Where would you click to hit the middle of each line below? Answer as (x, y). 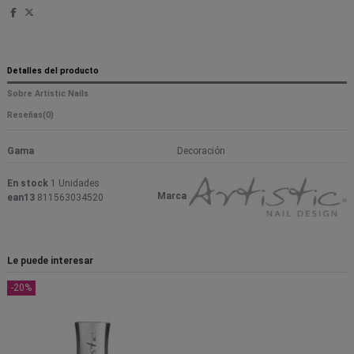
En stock (28, 183)
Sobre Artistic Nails (48, 94)
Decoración (201, 151)
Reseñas (25, 115)
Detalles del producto (53, 71)
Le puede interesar (50, 261)
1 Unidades (75, 183)
